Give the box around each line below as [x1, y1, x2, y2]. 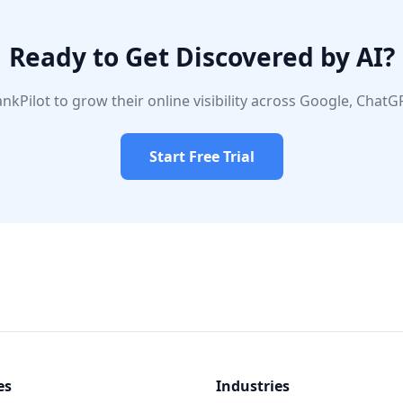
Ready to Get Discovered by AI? [8, 40, 395, 74]
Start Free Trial [148, 147, 255, 166]
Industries [216, 376, 290, 396]
